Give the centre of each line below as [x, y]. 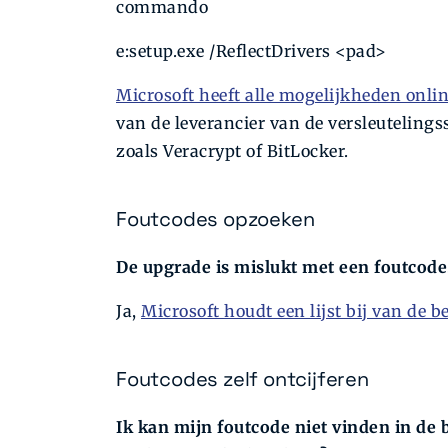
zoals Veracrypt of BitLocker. [232, 151]
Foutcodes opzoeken [215, 219]
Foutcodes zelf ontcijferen [242, 379]
